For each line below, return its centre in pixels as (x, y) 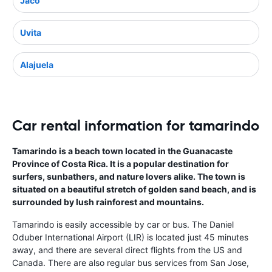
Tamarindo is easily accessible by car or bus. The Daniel (123, 224)
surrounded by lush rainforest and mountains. (108, 202)
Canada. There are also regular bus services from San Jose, (131, 262)
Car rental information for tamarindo (136, 125)
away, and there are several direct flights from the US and (127, 250)
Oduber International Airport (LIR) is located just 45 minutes (130, 237)
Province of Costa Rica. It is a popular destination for (121, 163)
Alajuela (37, 64)
